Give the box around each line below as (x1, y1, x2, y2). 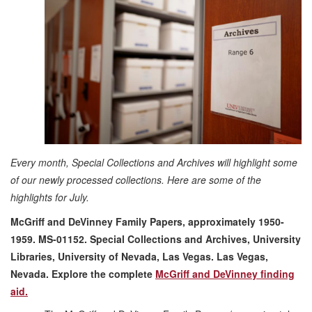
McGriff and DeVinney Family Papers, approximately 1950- (10, 214, 284, 228)
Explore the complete (52, 267, 155, 281)
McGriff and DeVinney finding (155, 267, 295, 281)
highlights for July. (10, 190, 89, 204)
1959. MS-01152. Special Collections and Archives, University (10, 232, 301, 246)
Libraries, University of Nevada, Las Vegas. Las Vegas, (10, 249, 268, 263)
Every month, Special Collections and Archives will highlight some (10, 155, 297, 169)
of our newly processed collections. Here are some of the (10, 173, 261, 187)
